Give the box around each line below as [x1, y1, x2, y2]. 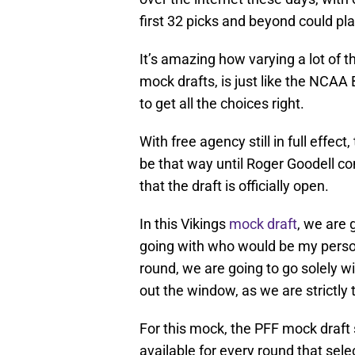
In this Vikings [139, 215, 229, 232]
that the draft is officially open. [139, 177, 329, 194]
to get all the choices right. [139, 94, 304, 112]
